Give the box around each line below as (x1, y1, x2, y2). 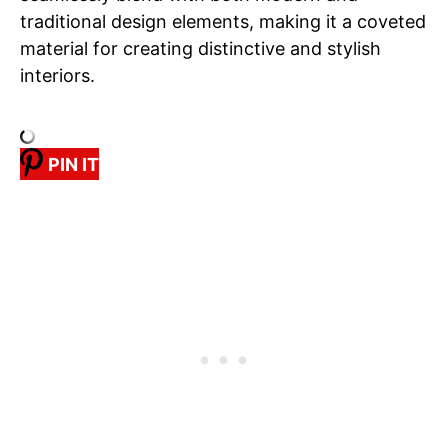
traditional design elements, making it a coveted (20, 11, 426, 33)
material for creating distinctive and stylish (20, 38, 381, 60)
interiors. (20, 65, 95, 87)
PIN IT (48, 153, 99, 175)
